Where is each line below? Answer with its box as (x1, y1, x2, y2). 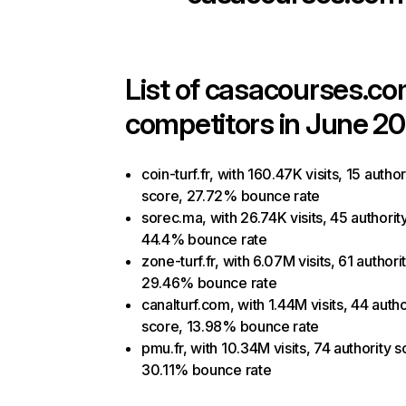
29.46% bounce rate (141, 274, 277, 292)
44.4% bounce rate (141, 230, 267, 248)
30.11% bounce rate (141, 361, 272, 379)
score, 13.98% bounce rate (141, 317, 319, 335)
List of (125, 72, 205, 107)
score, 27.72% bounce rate (141, 187, 320, 205)
